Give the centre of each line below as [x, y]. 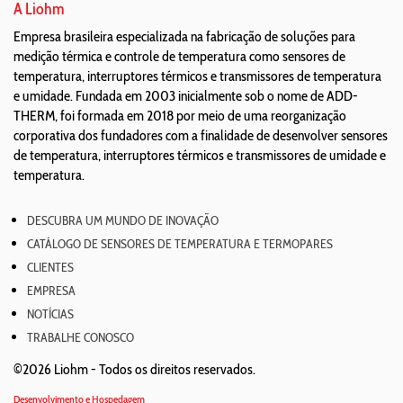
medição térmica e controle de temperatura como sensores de [179, 56]
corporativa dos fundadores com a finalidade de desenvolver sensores [201, 135]
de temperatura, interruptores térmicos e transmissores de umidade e [200, 155]
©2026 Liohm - [56, 369]
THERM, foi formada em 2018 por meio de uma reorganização [180, 116]
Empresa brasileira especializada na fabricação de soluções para [184, 36]
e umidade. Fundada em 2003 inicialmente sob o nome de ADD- [186, 96]
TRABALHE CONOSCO [81, 337]
